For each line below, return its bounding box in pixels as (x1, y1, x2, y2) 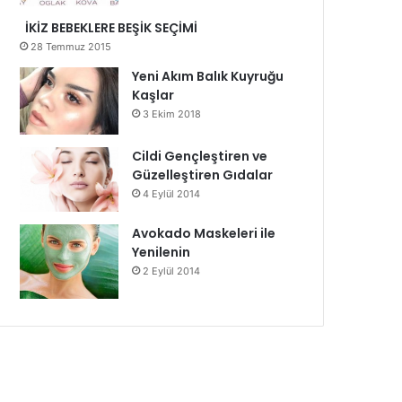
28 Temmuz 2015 (31, 40, 112, 53)
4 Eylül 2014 (143, 188, 201, 200)
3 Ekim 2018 (143, 108, 202, 120)
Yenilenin (132, 243, 191, 262)
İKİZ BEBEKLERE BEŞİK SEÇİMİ (20, 19, 198, 37)
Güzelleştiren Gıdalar (132, 166, 274, 184)
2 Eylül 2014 (143, 265, 201, 278)
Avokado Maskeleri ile (132, 224, 276, 243)
